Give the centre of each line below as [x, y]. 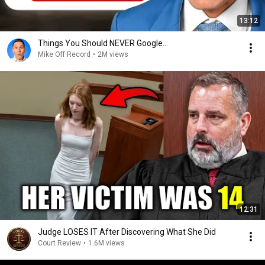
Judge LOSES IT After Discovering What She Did [127, 232]
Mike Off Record [64, 54]
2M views [113, 54]
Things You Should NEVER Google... [103, 43]
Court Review [59, 243]
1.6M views [106, 243]
